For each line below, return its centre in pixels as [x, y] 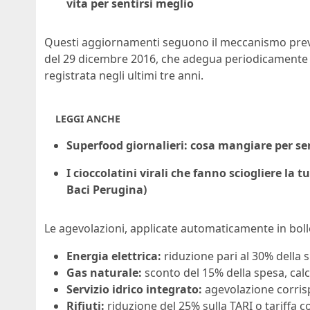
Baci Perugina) [107, 189]
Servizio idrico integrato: [134, 289]
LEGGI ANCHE [88, 118]
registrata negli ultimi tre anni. [124, 75]
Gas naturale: [104, 272]
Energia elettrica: [114, 256]
